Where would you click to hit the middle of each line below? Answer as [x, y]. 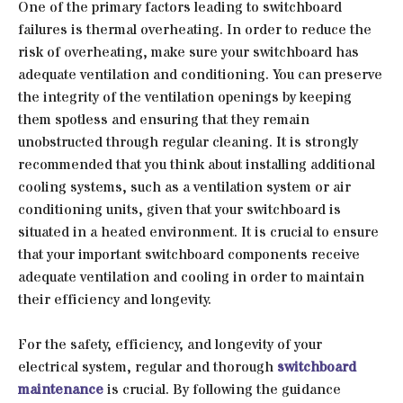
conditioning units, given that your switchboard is [179, 209]
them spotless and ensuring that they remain [164, 119]
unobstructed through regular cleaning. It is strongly [188, 142]
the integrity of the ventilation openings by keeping [185, 97]
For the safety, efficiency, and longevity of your [170, 344]
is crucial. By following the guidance [222, 389]
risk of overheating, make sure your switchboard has [188, 52]
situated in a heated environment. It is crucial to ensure [198, 232]
